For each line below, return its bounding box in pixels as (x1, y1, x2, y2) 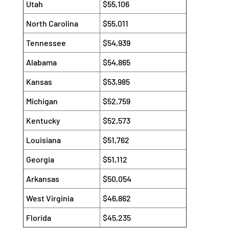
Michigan (26, 96, 58, 106)
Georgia (26, 154, 54, 165)
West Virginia (26, 193, 74, 203)
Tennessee (26, 38, 66, 48)
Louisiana (26, 135, 61, 145)
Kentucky (26, 116, 60, 126)
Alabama (26, 57, 57, 67)
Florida (26, 213, 51, 223)
